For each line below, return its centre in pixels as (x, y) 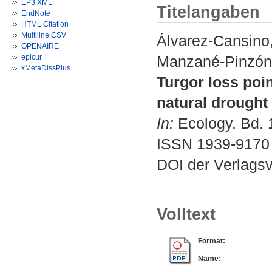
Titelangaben (208, 12)
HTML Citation (45, 24)
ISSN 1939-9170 (213, 144)
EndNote (36, 13)
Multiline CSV (44, 35)
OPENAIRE (40, 46)
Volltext (186, 214)
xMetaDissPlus (46, 68)
